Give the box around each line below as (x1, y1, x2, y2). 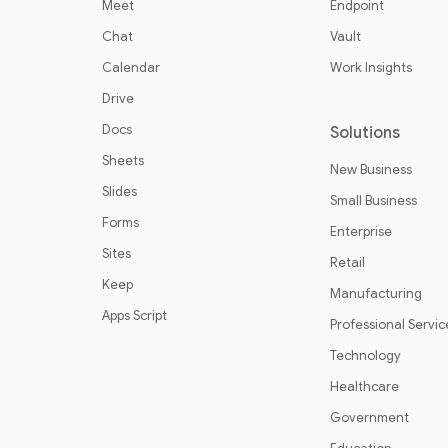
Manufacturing (330, 285, 422, 302)
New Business (330, 161, 412, 178)
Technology (330, 347, 401, 364)
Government (330, 409, 409, 426)
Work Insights (330, 59, 412, 76)
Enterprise (330, 223, 392, 240)
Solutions (330, 123, 400, 143)
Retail (330, 254, 365, 271)
